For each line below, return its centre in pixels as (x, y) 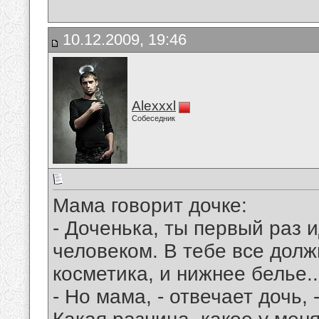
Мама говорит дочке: (150, 206)
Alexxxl (154, 106)
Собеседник (153, 118)
